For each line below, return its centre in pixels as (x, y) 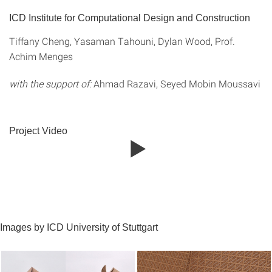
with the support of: (50, 83)
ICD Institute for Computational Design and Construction (130, 18)
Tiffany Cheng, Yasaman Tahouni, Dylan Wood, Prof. (122, 41)
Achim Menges (41, 56)
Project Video (38, 131)
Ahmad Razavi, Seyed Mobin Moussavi (176, 83)
